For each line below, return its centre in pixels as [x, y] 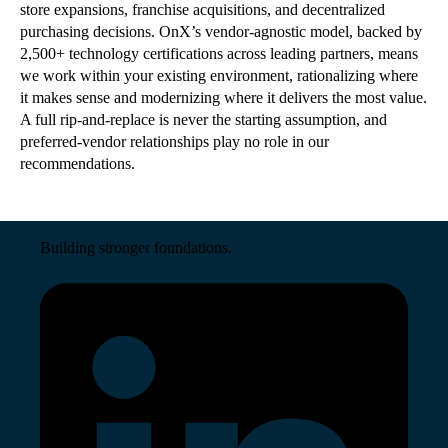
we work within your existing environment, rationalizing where [219, 75]
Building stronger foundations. [136, 247]
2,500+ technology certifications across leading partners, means [219, 53]
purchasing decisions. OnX [105, 31]
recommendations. [77, 163]
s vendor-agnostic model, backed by [308, 31]
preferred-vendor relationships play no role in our [174, 141]
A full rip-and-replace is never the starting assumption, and [203, 119]
